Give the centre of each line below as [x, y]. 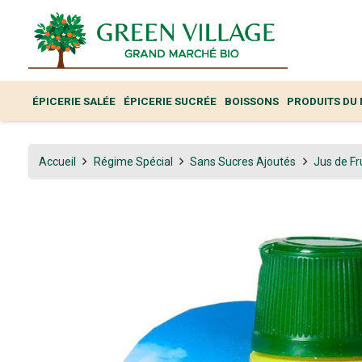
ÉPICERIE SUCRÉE [170, 101]
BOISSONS [252, 101]
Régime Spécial [133, 161]
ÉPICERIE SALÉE [74, 101]
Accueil [57, 161]
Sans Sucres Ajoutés [243, 161]
